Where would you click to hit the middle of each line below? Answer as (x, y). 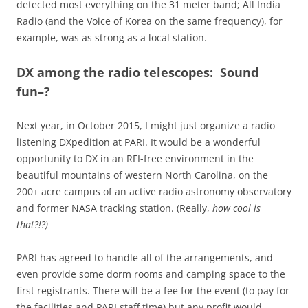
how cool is (235, 208)
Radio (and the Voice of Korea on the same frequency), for (150, 21)
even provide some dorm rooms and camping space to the (151, 274)
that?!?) (32, 225)
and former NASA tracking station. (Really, (113, 208)
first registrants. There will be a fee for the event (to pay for (153, 291)
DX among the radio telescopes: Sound (137, 73)
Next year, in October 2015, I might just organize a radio (146, 126)
